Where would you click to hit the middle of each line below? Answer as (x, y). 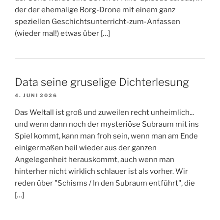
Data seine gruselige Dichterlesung (102, 82)
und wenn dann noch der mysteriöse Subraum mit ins (107, 124)
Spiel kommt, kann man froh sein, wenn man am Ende (106, 136)
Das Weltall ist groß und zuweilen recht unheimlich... (104, 112)
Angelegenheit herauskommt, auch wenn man (95, 159)
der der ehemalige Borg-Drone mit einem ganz (95, 10)
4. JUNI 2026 (36, 95)
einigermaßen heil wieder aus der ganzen (86, 148)
